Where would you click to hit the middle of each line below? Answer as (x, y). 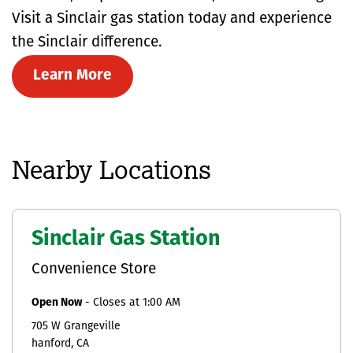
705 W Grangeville (76, 326)
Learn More (72, 76)
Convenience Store (94, 269)
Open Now (57, 303)
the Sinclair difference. (87, 43)
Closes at (118, 303)
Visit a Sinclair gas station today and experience (172, 19)
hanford (51, 344)
